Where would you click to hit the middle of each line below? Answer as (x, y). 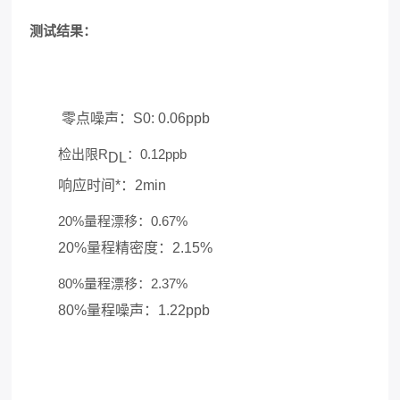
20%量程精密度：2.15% (121, 248)
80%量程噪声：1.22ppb (120, 311)
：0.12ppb (157, 154)
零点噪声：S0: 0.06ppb (136, 119)
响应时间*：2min (98, 186)
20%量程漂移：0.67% (109, 221)
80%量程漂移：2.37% (111, 284)
